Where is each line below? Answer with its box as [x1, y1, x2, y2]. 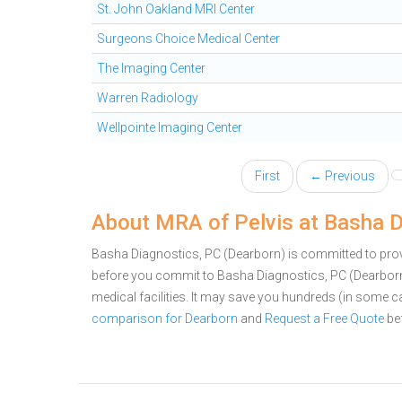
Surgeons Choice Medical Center [97, 31, 280, 46]
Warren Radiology [97, 91, 198, 105]
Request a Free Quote [265, 311, 384, 326]
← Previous [310, 169, 375, 183]
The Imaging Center [97, 61, 205, 75]
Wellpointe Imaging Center [97, 120, 242, 135]
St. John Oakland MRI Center [97, 2, 255, 16]
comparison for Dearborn [92, 311, 238, 326]
